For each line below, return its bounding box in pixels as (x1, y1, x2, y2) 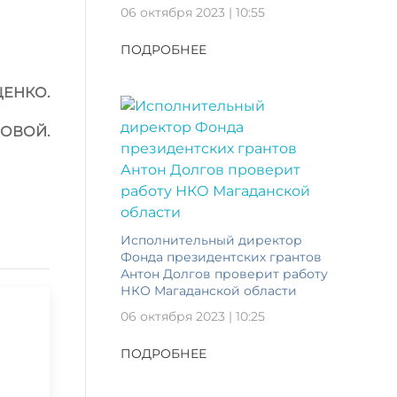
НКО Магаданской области (121, 282, 297, 299)
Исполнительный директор (121, 231, 302, 248)
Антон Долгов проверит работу (121, 265, 328, 282)
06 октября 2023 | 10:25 (121, 307, 265, 324)
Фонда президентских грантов (121, 248, 322, 265)
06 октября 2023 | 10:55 (121, 4, 265, 20)
